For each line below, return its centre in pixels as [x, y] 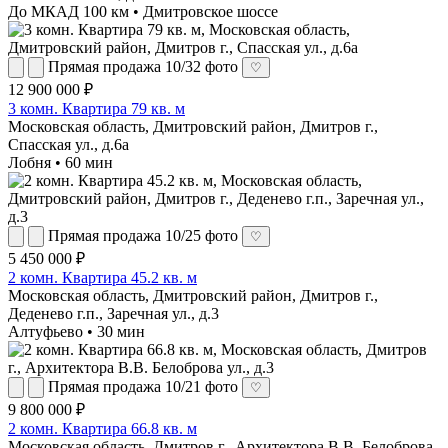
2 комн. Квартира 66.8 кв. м [102, 428]
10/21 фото [201, 386]
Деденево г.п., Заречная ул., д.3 [113, 313]
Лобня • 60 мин [60, 162]
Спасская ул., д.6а [68, 144]
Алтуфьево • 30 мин [76, 331]
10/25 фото [201, 235]
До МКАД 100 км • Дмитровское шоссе [143, 11]
